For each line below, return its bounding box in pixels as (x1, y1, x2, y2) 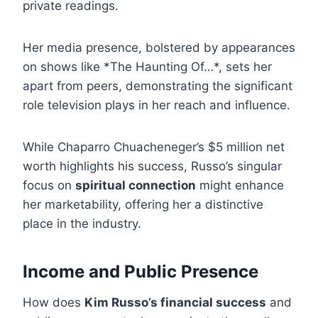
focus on (23, 178, 75, 193)
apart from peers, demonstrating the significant (23, 79, 292, 94)
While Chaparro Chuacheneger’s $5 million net (23, 140, 285, 155)
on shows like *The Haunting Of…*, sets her (23, 60, 272, 75)
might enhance (196, 178, 284, 193)
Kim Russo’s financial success (84, 295, 266, 310)
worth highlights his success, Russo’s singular (23, 159, 282, 174)
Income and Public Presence (23, 261, 258, 283)
